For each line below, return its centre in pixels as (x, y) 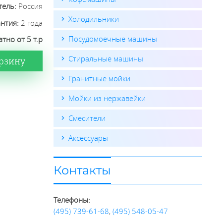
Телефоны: (72, 200)
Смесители (87, 118)
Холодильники (93, 19)
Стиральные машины (106, 58)
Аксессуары (88, 138)
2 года (32, 23)
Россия (31, 6)
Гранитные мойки (99, 78)
